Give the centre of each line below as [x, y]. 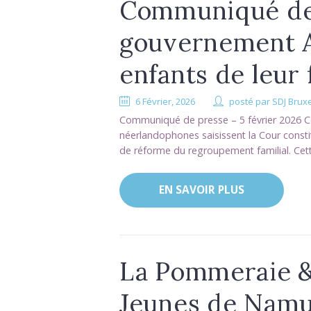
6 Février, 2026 [166, 101]
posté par [251, 101]
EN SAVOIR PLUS [201, 190]
